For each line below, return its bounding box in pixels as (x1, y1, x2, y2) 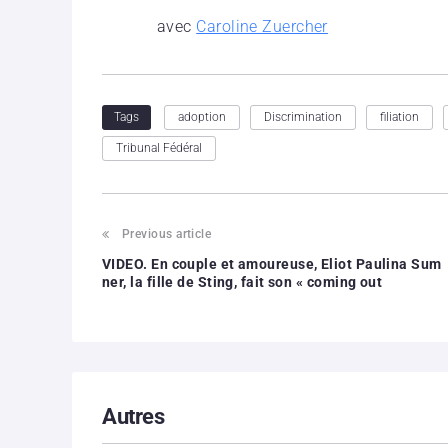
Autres (102, 403, 165, 429)
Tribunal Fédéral (116, 140, 202, 155)
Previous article (122, 226, 212, 241)
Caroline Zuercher (196, 16, 328, 36)
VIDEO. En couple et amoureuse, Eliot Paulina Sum (102, 255, 442, 272)
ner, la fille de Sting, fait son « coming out (102, 273, 383, 290)
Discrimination (264, 109, 342, 124)
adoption (178, 109, 226, 124)
